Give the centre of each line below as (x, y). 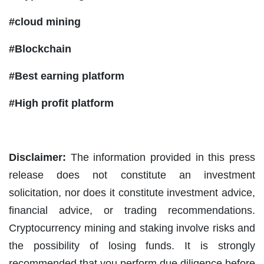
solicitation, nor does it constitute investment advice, (132, 192)
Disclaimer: (37, 157)
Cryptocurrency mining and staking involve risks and (132, 228)
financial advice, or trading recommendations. (132, 210)
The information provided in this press (161, 157)
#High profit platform (61, 103)
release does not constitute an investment (132, 175)
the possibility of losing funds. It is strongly (132, 245)
